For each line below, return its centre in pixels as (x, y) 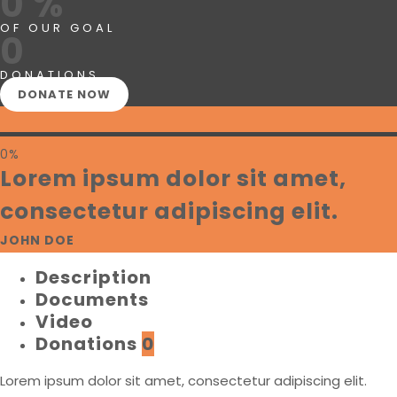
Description (93, 278)
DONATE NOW (64, 95)
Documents (92, 300)
